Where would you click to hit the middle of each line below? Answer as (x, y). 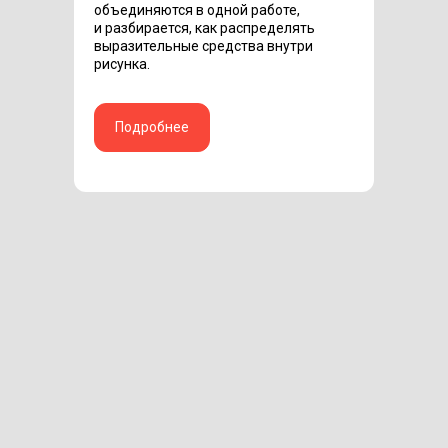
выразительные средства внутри (203, 45)
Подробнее (152, 127)
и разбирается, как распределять (204, 27)
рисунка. (122, 63)
